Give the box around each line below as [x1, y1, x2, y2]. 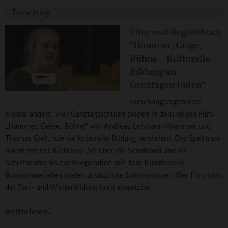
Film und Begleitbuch [130, 25, 222, 38]
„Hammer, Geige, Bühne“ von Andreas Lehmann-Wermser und [5, 120, 211, 131]
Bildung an [130, 65, 176, 78]
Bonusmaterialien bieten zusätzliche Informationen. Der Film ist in [5, 169, 223, 180]
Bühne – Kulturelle [130, 52, 210, 65]
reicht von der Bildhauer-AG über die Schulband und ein [5, 145, 188, 156]
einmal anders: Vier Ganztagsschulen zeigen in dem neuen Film [5, 108, 213, 119]
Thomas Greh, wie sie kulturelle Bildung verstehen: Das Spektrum [5, 132, 221, 144]
